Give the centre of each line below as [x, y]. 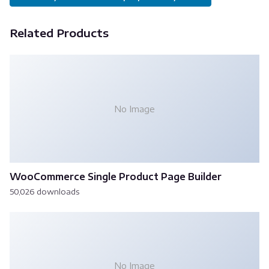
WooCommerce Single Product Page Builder [116, 177]
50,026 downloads [45, 191]
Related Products [59, 33]
